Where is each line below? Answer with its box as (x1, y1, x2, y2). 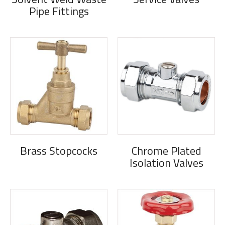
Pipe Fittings (29, 3, 89, 20)
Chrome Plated (131, 142, 201, 160)
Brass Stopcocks (20, 142, 97, 160)
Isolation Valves (129, 154, 203, 172)
